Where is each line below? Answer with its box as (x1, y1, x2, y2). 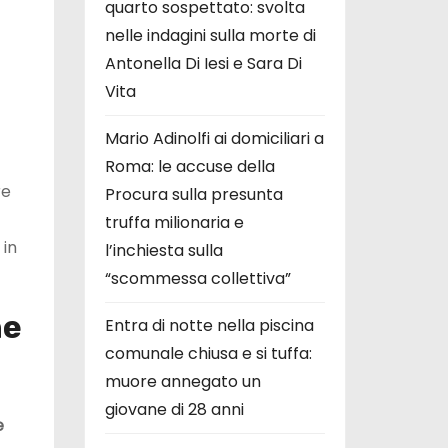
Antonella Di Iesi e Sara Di (104, 51, 302, 75)
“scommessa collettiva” (104, 266, 291, 290)
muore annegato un (104, 369, 261, 393)
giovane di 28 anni (104, 397, 244, 421)
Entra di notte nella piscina (104, 313, 314, 337)
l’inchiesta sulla (104, 238, 223, 262)
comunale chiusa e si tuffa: (104, 341, 312, 365)
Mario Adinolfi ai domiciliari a (104, 126, 324, 150)
